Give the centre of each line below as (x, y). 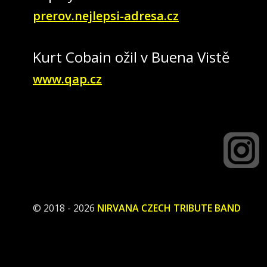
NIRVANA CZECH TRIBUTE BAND (169, 208)
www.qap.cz (67, 79)
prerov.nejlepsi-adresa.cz (106, 15)
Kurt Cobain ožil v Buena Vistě (131, 57)
